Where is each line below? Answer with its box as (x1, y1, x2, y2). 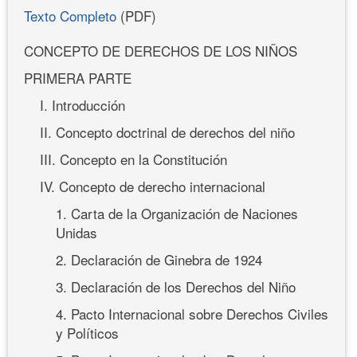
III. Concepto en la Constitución (40, 148, 227, 169)
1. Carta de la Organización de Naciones (56, 202, 298, 223)
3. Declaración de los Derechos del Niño (56, 276, 296, 296)
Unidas (56, 222, 97, 242)
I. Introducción (40, 94, 125, 115)
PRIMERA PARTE (24, 67, 131, 88)
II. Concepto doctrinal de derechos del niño (40, 121, 295, 142)
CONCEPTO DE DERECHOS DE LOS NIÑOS (24, 40, 297, 61)
